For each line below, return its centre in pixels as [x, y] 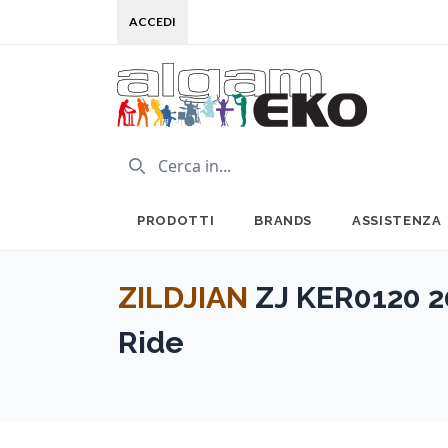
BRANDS [283, 220]
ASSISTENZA [397, 220]
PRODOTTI [176, 220]
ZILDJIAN [183, 297]
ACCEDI [152, 21]
